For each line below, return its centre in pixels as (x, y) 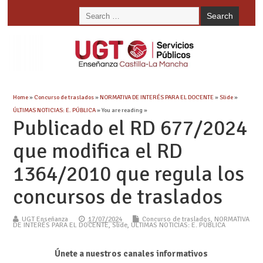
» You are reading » (121, 110)
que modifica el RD (97, 151)
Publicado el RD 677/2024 (130, 128)
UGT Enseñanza (45, 219)
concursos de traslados (117, 197)
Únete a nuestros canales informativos (131, 253)
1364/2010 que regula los (128, 174)
